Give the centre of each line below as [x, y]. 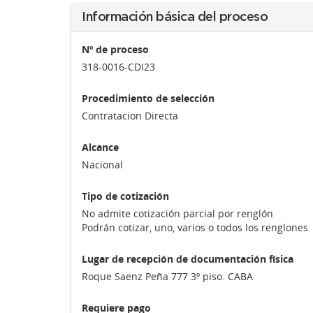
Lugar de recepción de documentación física [188, 259]
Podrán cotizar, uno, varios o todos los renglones [195, 227]
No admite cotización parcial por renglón [177, 213]
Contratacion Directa [130, 116]
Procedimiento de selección [148, 98]
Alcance [100, 147]
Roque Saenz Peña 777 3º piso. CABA [167, 276]
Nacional [102, 165]
